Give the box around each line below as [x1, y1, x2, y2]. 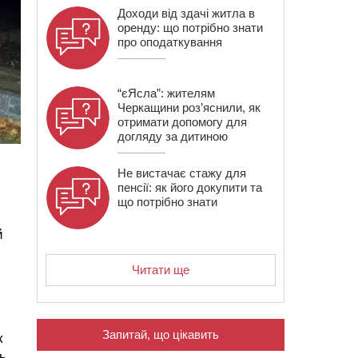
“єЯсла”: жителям [117, 86, 215, 100]
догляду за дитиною [117, 129, 228, 143]
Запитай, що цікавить [102, 328, 219, 341]
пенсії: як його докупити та [117, 181, 262, 194]
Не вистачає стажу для [117, 166, 246, 180]
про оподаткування [117, 35, 222, 49]
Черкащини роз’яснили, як [117, 101, 261, 114]
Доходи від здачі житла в [117, 6, 255, 20]
